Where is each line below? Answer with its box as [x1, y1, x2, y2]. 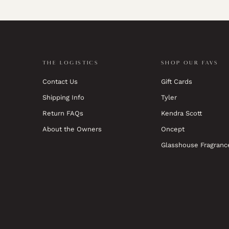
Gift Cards [161, 78, 192, 86]
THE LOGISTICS [42, 59, 99, 67]
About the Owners [42, 125, 102, 133]
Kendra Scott [161, 109, 202, 118]
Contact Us [42, 78, 78, 86]
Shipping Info [42, 94, 84, 102]
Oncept [161, 125, 185, 133]
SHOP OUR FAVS [161, 59, 219, 67]
